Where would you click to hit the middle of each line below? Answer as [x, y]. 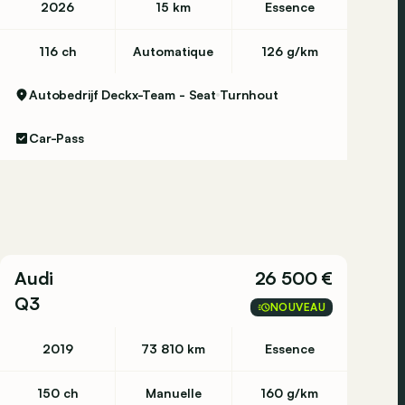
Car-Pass [57, 138]
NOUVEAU [297, 307]
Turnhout [249, 94]
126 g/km [289, 51]
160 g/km [290, 393]
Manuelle [173, 393]
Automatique [174, 51]
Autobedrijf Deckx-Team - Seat [122, 94]
